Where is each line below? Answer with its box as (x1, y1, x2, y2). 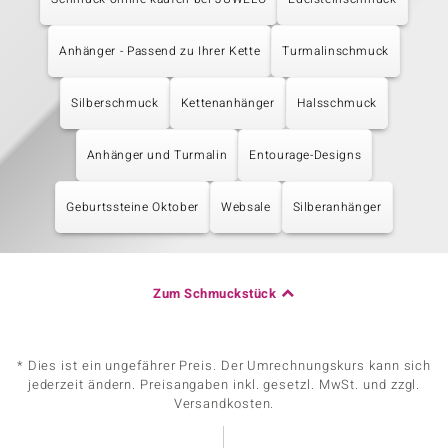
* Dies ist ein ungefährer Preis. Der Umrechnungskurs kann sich (16, 356, 432, 375)
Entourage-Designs (249, 146, 362, 164)
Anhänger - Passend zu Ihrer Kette (58, 42, 261, 60)
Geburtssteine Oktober (66, 198, 199, 216)
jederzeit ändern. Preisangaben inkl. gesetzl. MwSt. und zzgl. (27, 375, 421, 394)
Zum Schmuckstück (153, 284, 277, 303)
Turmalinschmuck (282, 42, 390, 60)
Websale (220, 198, 271, 216)
